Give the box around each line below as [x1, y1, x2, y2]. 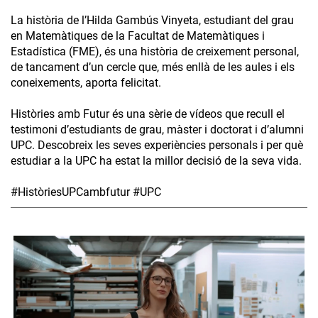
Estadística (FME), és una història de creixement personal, [11, 45, 299, 59]
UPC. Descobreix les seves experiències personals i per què [11, 138, 303, 153]
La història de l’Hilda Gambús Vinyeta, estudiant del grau [11, 13, 294, 28]
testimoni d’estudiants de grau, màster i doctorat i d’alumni [11, 123, 304, 137]
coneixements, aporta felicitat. [11, 76, 161, 90]
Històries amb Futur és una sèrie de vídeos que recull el [11, 107, 285, 121]
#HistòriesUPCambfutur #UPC [11, 185, 161, 199]
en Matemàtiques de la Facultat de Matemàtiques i [11, 29, 265, 43]
